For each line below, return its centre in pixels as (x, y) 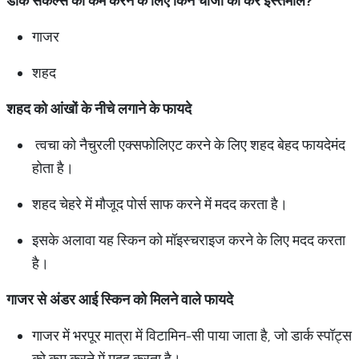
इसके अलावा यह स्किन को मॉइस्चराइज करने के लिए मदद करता (189, 240)
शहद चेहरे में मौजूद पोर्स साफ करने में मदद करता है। (160, 204)
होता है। (53, 168)
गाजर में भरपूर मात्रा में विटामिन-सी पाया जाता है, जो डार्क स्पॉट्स (192, 335)
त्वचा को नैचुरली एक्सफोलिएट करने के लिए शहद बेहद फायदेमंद (189, 145)
